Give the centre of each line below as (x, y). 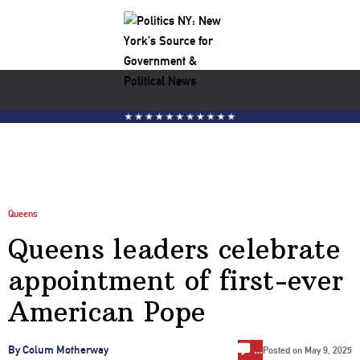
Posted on (284, 350)
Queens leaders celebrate (175, 249)
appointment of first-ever (176, 280)
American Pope (107, 311)
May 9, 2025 (328, 350)
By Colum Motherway (58, 350)
